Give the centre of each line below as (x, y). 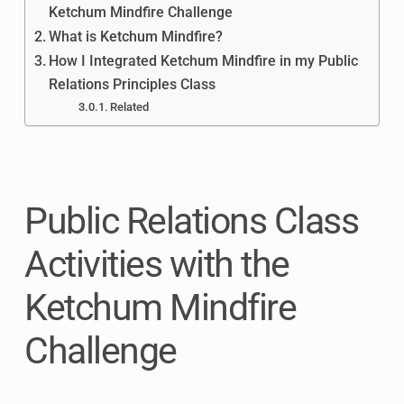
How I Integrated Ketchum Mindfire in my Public (204, 60)
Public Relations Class (191, 220)
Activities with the (157, 264)
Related (130, 106)
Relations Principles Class (133, 84)
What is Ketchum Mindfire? (136, 36)
